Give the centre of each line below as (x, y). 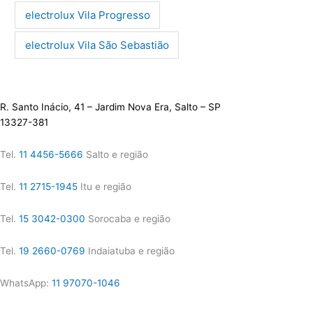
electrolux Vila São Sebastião (97, 45)
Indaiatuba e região (130, 251)
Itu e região (104, 187)
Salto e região (116, 155)
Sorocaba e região (128, 219)
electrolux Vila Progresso (87, 15)
